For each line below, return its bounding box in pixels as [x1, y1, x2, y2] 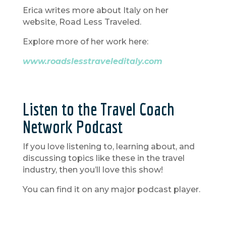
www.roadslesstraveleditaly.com [22, 56, 162, 67]
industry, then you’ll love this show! [22, 165, 163, 175]
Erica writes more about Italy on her [22, 6, 168, 16]
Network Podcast [22, 117, 123, 137]
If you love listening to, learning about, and [22, 142, 195, 152]
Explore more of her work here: [22, 37, 148, 47]
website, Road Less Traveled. [22, 17, 141, 27]
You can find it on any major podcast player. [22, 185, 200, 195]
